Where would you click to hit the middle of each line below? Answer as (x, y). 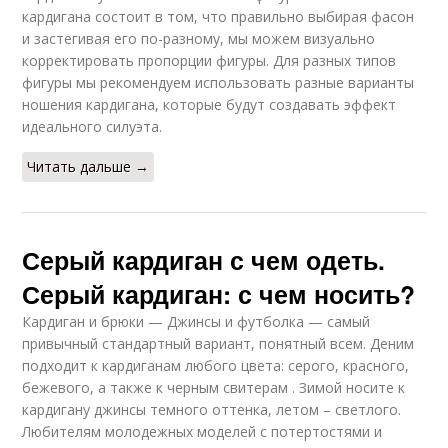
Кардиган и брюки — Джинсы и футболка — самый (196, 321)
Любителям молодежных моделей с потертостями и (202, 431)
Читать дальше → (88, 166)
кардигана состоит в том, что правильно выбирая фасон (218, 16)
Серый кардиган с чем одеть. (204, 260)
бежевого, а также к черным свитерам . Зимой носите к (214, 387)
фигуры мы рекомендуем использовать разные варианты (218, 82)
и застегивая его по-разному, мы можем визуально (199, 38)
